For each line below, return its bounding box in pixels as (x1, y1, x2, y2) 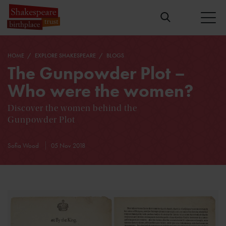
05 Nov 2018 (51, 141, 85, 150)
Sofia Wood (8, 141, 40, 150)
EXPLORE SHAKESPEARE (35, 51, 97, 60)
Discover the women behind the (8, 103, 137, 114)
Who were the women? (8, 80, 193, 103)
